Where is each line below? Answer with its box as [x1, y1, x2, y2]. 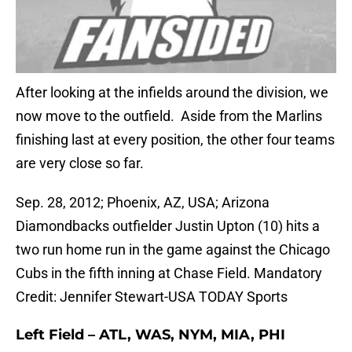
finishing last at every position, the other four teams [16, 131, 335, 148]
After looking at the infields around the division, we [16, 84, 328, 101]
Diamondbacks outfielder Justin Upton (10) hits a [16, 218, 320, 235]
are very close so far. [16, 155, 144, 172]
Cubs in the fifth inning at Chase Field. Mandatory [16, 265, 322, 282]
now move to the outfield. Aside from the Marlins [16, 108, 322, 125]
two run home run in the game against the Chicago [16, 241, 330, 258]
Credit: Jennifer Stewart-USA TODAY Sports [16, 288, 288, 306]
